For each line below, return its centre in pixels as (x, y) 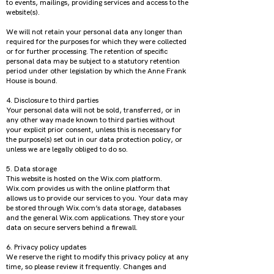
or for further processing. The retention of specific (87, 51)
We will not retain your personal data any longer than (94, 32)
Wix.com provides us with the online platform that (88, 188)
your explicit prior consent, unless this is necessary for (94, 130)
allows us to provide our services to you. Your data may (97, 198)
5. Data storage (32, 169)
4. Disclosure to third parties (53, 100)
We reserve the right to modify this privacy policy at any (97, 257)
